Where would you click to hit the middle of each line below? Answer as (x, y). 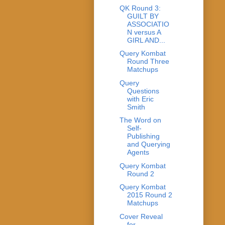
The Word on (140, 120)
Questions (143, 91)
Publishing (143, 136)
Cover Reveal (141, 216)
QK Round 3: (140, 8)
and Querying (148, 144)
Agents (138, 152)
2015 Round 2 (149, 195)
